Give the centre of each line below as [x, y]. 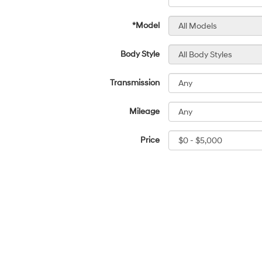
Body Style [140, 54]
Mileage [144, 111]
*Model [146, 25]
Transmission [135, 83]
